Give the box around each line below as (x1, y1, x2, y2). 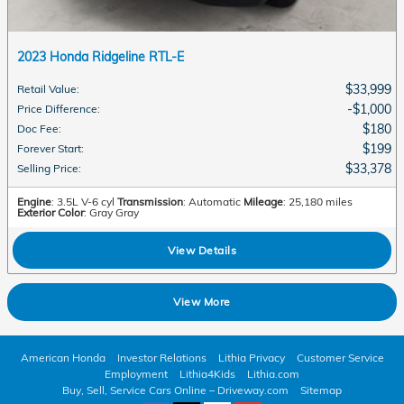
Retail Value (17, 81, 77, 96)
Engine (17, 194, 51, 208)
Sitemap (300, 382, 342, 397)
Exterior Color (17, 205, 84, 219)
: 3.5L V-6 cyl (51, 194, 115, 208)
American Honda (20, 350, 106, 364)
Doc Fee (17, 121, 59, 135)
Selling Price (17, 161, 78, 175)
